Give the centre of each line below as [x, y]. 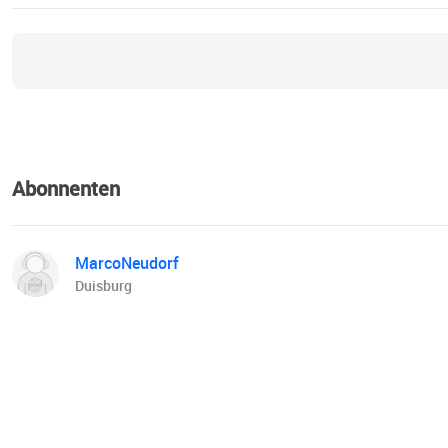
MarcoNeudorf [127, 263]
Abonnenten [66, 189]
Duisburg [103, 286]
